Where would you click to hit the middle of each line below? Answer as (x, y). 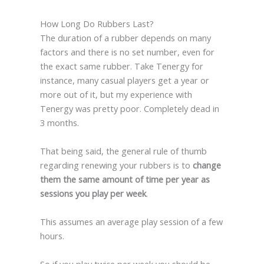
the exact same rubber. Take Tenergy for (121, 66)
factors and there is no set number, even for (127, 52)
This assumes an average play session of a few (131, 221)
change (207, 165)
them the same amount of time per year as (125, 179)
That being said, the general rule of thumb (123, 151)
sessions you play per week (93, 193)
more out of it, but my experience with (116, 94)
